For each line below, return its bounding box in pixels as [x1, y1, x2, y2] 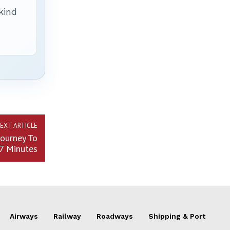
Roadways [97, 212, 133, 221]
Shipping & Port [148, 212, 205, 221]
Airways [10, 212, 38, 221]
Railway [53, 212, 81, 221]
